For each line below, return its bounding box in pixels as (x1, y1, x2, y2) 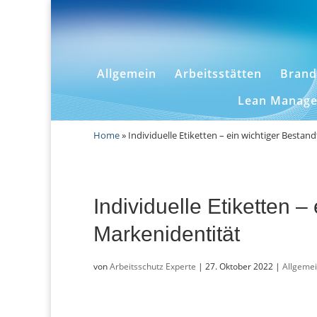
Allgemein (96, 66, 156, 81)
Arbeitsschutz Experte (110, 260, 196, 272)
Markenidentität (93, 221, 240, 246)
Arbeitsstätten (174, 66, 262, 81)
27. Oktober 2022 (205, 260, 273, 272)
